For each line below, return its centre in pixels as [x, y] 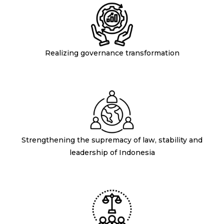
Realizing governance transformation [112, 53]
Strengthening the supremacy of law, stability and [112, 140]
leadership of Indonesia [112, 153]
